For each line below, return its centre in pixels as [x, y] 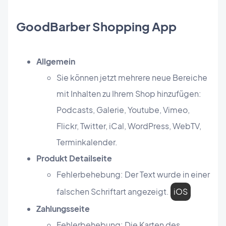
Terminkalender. [87, 142]
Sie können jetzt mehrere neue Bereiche [132, 78]
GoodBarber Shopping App [96, 26]
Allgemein [56, 62]
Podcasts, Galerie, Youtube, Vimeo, [123, 110]
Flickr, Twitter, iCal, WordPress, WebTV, [129, 126]
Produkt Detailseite [74, 158]
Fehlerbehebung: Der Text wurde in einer [133, 175]
